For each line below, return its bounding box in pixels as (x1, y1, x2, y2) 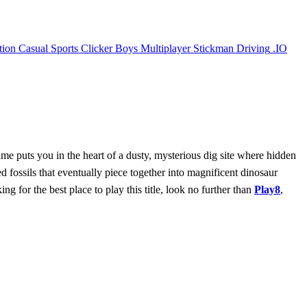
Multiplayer (140, 42, 191, 54)
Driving (236, 42, 270, 54)
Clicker (81, 42, 112, 54)
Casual (19, 42, 48, 54)
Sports (51, 42, 78, 54)
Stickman (193, 42, 234, 54)
